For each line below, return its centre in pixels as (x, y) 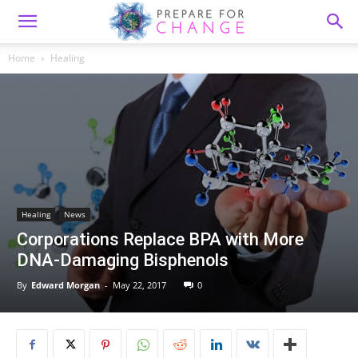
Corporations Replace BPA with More (160, 239)
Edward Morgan (66, 284)
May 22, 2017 (139, 284)
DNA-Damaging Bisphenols (123, 260)
